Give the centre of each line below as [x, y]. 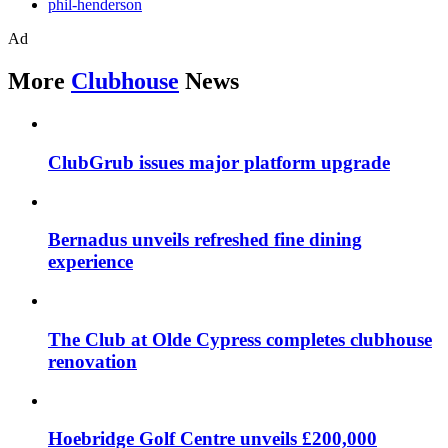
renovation [92, 361]
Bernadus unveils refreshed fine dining [205, 240]
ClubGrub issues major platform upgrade [219, 162]
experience [90, 262]
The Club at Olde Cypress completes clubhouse [240, 339]
